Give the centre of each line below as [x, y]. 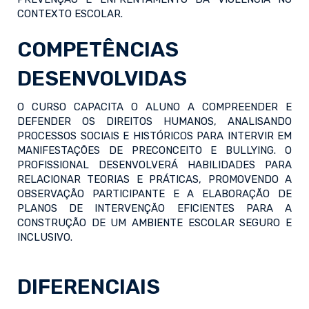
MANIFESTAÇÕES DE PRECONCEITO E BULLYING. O [154, 151]
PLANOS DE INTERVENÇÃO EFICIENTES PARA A [154, 209]
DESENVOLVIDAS [102, 79]
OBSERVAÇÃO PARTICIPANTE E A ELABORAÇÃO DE [154, 194]
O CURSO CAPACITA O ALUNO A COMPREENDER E [154, 107]
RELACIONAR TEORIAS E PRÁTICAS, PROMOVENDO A [154, 180]
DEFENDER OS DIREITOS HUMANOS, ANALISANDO [154, 122]
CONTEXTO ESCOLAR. [70, 14]
